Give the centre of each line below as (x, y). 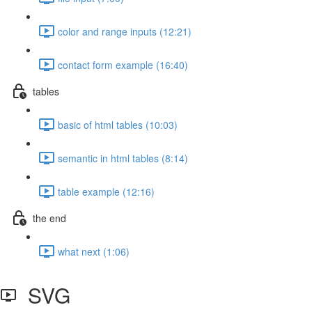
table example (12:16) (106, 191)
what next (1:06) (94, 251)
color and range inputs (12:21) (125, 31)
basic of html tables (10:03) (118, 124)
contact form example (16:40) (123, 64)
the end (49, 218)
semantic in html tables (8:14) (123, 158)
